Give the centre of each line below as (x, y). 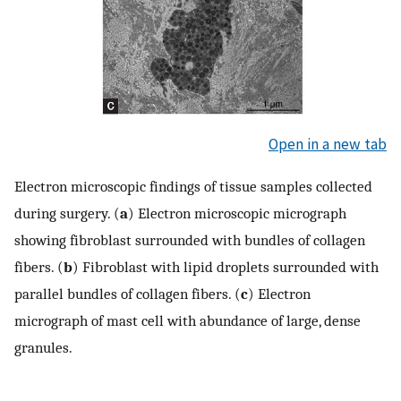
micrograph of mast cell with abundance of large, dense (188, 321)
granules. (43, 348)
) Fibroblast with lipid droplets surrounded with (226, 267)
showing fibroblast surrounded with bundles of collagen (190, 240)
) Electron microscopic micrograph (237, 213)
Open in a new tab (328, 144)
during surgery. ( (67, 213)
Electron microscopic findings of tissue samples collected (193, 187)
